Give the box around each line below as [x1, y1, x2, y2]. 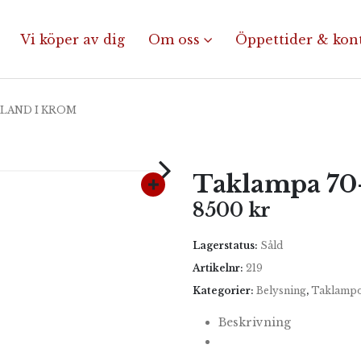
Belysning [256, 284, 306, 297]
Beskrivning [218, 314, 291, 330]
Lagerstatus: [193, 239, 260, 251]
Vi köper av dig [20, 31, 125, 48]
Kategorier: [193, 284, 256, 297]
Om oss [148, 31, 200, 48]
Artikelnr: [193, 262, 246, 274]
